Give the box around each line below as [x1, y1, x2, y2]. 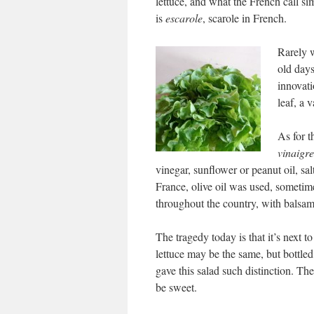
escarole [165, 11, 203, 25]
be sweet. [156, 280, 197, 294]
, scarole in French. [203, 11, 287, 25]
